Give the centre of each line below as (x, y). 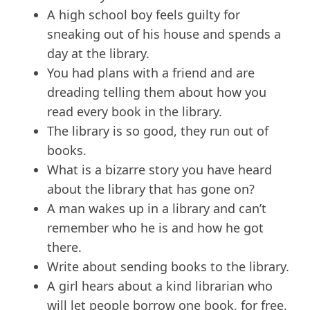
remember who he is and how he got (155, 228)
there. (64, 247)
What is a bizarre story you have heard (159, 170)
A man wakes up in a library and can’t (157, 209)
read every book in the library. (135, 112)
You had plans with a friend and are (151, 73)
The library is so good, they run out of (158, 131)
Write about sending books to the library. (168, 267)
